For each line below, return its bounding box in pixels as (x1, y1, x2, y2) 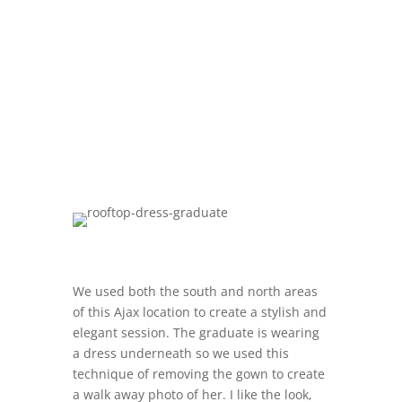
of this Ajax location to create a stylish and (72, 303, 327, 321)
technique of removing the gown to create (72, 365, 325, 383)
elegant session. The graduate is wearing (72, 324, 319, 342)
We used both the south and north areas (72, 283, 318, 301)
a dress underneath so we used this (72, 345, 289, 363)
